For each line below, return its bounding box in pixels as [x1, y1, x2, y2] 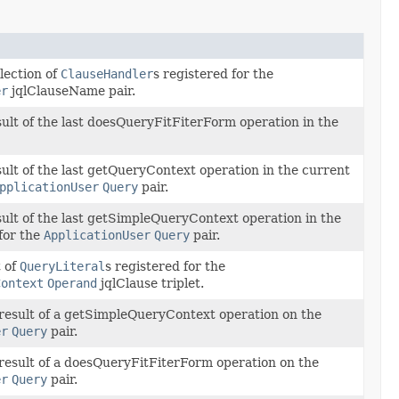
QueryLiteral [19, 258, 105, 273]
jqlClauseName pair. [7, 83, 135, 98]
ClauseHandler [60, 66, 153, 81]
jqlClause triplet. [96, 275, 204, 290]
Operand [46, 275, 97, 290]
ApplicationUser [43, 227, 151, 242]
